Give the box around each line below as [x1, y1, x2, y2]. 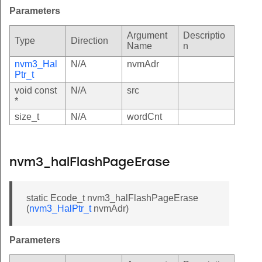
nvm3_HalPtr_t [29, 203, 91, 213]
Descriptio [183, 30, 225, 40]
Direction [71, 35, 108, 46]
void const [15, 85, 57, 95]
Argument [127, 30, 167, 40]
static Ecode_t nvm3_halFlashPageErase [26, 192, 198, 203]
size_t [15, 111, 39, 122]
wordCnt [127, 111, 162, 122]
